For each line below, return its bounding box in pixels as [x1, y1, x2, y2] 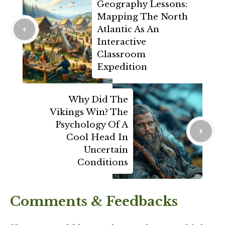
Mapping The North [97, 12, 188, 23]
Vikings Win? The [50, 107, 128, 118]
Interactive [97, 37, 146, 48]
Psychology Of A [55, 120, 128, 131]
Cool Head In [66, 132, 128, 143]
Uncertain [84, 145, 128, 156]
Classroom [97, 49, 146, 60]
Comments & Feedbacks [10, 193, 178, 209]
